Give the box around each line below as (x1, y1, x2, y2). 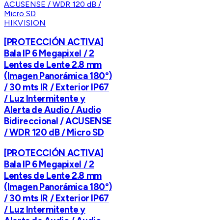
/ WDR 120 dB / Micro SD (4, 127, 104, 138)
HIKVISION (4, 18, 46, 27)
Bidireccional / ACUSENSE (4, 115, 112, 127)
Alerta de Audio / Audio (4, 104, 101, 116)
